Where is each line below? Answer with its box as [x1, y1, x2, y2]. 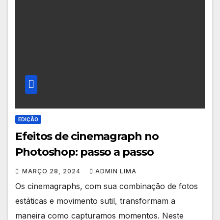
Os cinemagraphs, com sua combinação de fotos [15, 181, 198, 192]
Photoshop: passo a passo [15, 145, 154, 159]
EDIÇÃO [18, 116, 38, 123]
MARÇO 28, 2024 [22, 167, 82, 175]
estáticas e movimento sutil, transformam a [15, 196, 175, 206]
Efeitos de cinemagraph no [15, 130, 159, 143]
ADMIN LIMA [95, 167, 137, 175]
